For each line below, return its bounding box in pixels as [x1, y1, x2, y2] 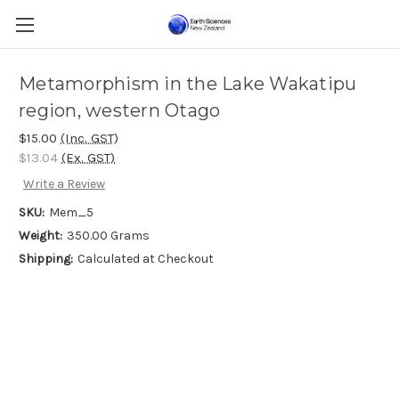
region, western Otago [19, 100, 221, 122]
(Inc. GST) [61, 130, 118, 146]
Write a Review [22, 176, 105, 192]
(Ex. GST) [61, 150, 115, 166]
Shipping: [19, 251, 73, 267]
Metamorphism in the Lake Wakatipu [19, 73, 357, 95]
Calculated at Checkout [77, 251, 214, 267]
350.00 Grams [66, 228, 150, 244]
